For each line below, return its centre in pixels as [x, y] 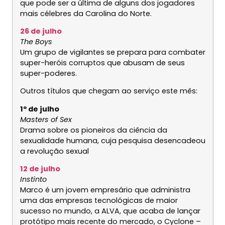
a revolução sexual [54, 151]
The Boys [36, 42]
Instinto [33, 180]
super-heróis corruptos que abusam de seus [102, 63]
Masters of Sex [46, 119]
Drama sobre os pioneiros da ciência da [93, 130]
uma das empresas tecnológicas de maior [99, 201]
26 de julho [41, 31]
